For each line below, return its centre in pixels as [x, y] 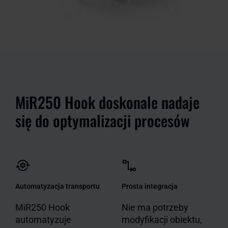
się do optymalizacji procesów [103, 121]
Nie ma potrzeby [155, 208]
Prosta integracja [150, 187]
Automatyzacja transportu [58, 187]
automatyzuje [43, 220]
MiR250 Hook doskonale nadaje [107, 102]
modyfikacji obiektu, [162, 220]
